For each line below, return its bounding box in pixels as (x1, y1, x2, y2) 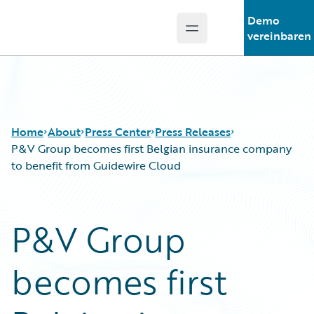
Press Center (85, 123, 151, 140)
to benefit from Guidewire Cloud (11, 157, 181, 174)
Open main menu (191, 27, 284, 44)
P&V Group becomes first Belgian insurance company (11, 140, 292, 157)
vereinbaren (247, 27, 311, 44)
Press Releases (155, 123, 231, 140)
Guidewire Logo (27, 27, 109, 44)
